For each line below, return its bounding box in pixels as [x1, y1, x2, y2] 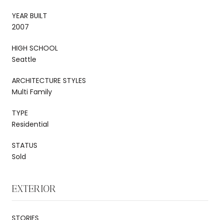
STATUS [12, 140, 37, 150]
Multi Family [12, 86, 52, 97]
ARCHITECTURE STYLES [12, 75, 86, 85]
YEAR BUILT [12, 10, 47, 21]
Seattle [12, 54, 36, 64]
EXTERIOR [12, 182, 56, 194]
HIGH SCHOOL [12, 43, 58, 53]
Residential [12, 119, 49, 129]
